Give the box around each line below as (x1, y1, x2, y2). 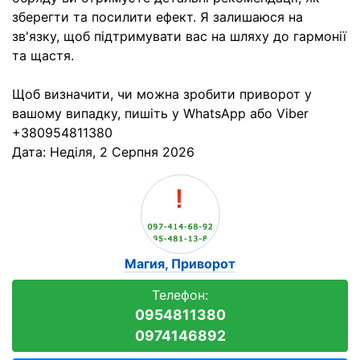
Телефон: (152, 287, 208, 303)
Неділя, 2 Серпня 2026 (50, 144, 194, 160)
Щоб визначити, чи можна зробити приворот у (12, 86, 312, 102)
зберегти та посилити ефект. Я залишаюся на (12, 9, 303, 25)
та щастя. (12, 47, 74, 63)
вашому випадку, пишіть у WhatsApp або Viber (12, 105, 309, 121)
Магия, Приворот (125, 256, 235, 272)
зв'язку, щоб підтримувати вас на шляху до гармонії (12, 28, 346, 44)
